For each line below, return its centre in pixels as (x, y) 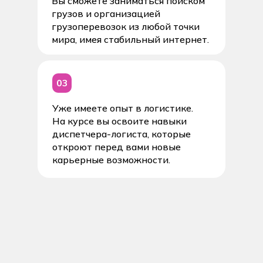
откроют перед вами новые (117, 146)
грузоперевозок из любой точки (126, 26)
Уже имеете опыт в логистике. (123, 108)
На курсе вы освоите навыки (119, 121)
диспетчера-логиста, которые (122, 134)
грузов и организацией (106, 13)
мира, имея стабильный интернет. (130, 39)
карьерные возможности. (111, 159)
